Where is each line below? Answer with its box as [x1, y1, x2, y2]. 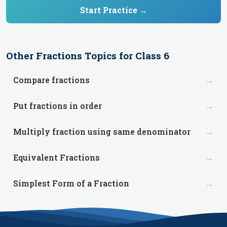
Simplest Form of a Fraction [13, 178, 129, 188]
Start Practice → [80, 5, 147, 15]
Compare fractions [13, 74, 90, 85]
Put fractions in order [13, 100, 102, 111]
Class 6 [135, 49, 169, 62]
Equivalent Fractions [13, 152, 100, 163]
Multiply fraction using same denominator [13, 126, 191, 137]
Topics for [82, 49, 135, 62]
